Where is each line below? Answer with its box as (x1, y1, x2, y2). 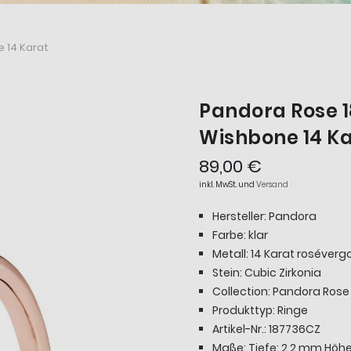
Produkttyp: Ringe (212, 302, 308, 319)
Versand (256, 179, 288, 191)
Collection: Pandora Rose (212, 284, 349, 300)
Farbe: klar (212, 227, 268, 244)
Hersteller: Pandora (212, 208, 317, 225)
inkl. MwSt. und (199, 179, 256, 191)
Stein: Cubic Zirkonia (212, 265, 321, 281)
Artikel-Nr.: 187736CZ (212, 321, 320, 338)
